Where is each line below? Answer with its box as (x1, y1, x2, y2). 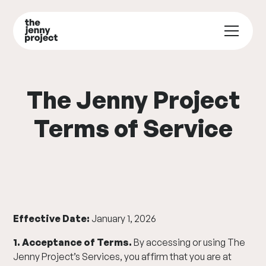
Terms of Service (33, 113, 233, 143)
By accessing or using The (132, 236, 246, 248)
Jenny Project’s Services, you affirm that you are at (13, 251, 232, 262)
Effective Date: (13, 213, 90, 224)
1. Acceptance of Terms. (13, 236, 132, 248)
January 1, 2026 (90, 213, 157, 224)
